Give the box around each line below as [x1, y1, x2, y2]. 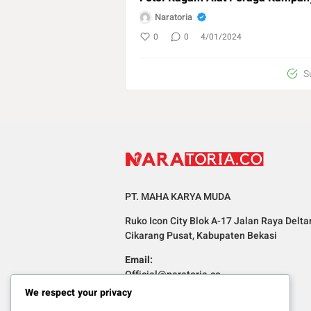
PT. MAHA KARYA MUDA [125, 189, 230, 204]
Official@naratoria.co [125, 267, 221, 282]
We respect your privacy [25, 285, 132, 301]
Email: [125, 252, 153, 267]
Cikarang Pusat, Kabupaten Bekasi [125, 228, 277, 243]
